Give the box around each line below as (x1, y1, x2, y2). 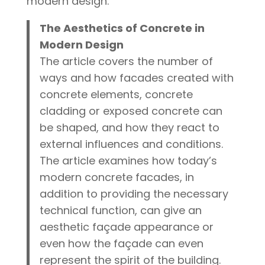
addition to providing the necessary (40, 186, 229, 202)
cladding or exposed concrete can (40, 104, 223, 119)
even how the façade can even (40, 236, 204, 251)
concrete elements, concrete (40, 87, 193, 102)
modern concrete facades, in (40, 170, 195, 185)
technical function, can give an (40, 203, 202, 218)
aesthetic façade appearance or (40, 219, 214, 235)
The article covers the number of (40, 54, 214, 69)
